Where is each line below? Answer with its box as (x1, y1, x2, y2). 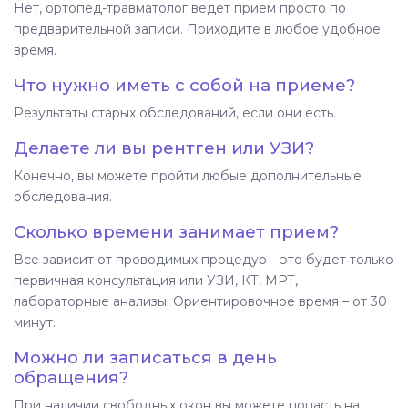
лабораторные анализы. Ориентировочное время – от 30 (14, 292, 387, 310)
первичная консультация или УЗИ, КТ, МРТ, (14, 271, 298, 289)
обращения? (14, 366, 128, 388)
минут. (14, 313, 56, 331)
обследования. (14, 188, 112, 205)
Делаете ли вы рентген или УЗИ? (14, 137, 314, 158)
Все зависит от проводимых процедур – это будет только (14, 250, 393, 268)
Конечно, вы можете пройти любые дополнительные (14, 167, 362, 184)
